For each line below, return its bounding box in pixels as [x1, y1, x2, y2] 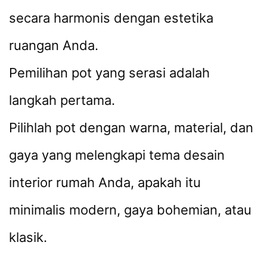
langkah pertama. [9, 92, 115, 108]
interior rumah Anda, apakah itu [9, 175, 201, 191]
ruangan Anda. [9, 38, 98, 54]
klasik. [9, 229, 47, 246]
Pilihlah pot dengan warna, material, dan [9, 120, 253, 136]
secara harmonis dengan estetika [9, 10, 213, 26]
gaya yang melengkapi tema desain [9, 147, 225, 163]
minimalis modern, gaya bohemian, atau [9, 202, 252, 218]
